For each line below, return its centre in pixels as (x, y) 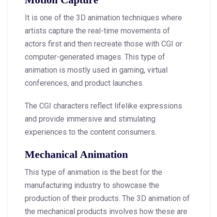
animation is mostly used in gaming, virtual (96, 70)
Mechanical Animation (76, 154)
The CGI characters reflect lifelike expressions (103, 106)
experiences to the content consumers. (91, 132)
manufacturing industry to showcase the (92, 185)
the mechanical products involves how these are (106, 211)
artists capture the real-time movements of (97, 31)
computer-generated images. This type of (95, 57)
